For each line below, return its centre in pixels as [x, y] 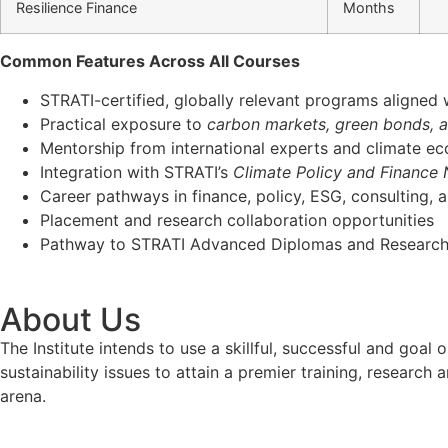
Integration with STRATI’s [136, 171]
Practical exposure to [123, 123]
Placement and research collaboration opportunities [237, 219]
